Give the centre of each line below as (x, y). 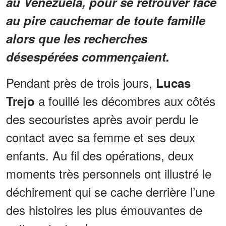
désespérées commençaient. (88, 57)
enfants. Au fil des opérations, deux (100, 155)
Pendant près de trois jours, (81, 83)
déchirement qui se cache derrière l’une (110, 192)
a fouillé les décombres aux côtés (125, 101)
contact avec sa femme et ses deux (101, 137)
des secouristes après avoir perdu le (102, 119)
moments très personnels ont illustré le (109, 174)
